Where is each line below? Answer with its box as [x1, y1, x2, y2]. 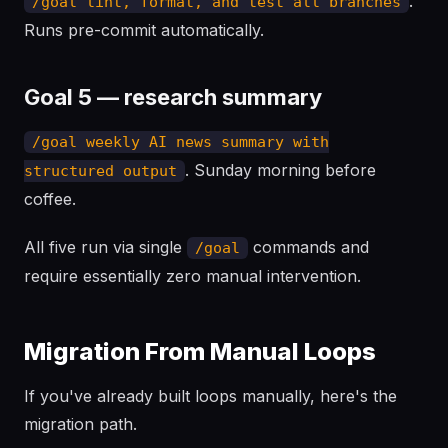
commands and [248, 237, 369, 257]
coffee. [24, 189, 76, 209]
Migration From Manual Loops [24, 337, 376, 366]
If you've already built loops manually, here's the [24, 386, 397, 406]
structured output [24, 162, 177, 180]
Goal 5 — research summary [24, 84, 322, 110]
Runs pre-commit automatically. [24, 20, 264, 40]
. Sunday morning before [185, 160, 376, 180]
